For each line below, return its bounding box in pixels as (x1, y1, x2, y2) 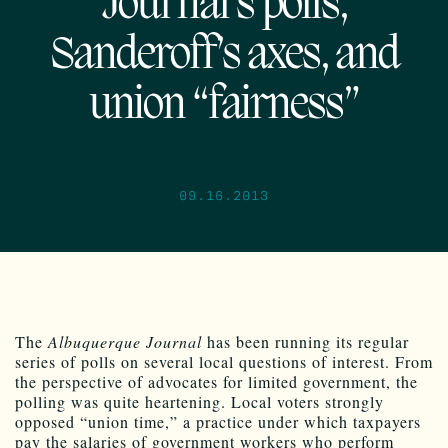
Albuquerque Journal (48, 330, 202, 352)
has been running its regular (202, 330, 409, 352)
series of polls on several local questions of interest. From (15, 350, 433, 372)
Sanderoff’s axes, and (49, 30, 399, 82)
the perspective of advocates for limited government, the (15, 370, 418, 392)
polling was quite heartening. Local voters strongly (15, 390, 384, 412)
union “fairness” (89, 80, 359, 132)
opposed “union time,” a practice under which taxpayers (15, 410, 421, 432)
